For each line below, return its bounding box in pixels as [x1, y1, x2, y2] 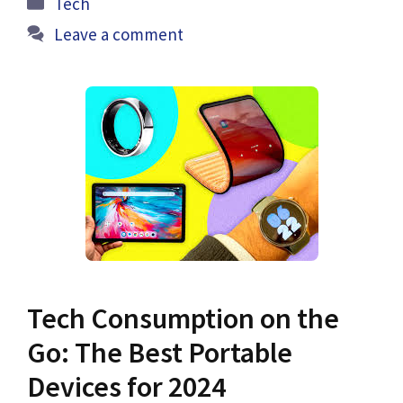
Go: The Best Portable [27, 334, 292, 371]
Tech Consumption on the [27, 300, 339, 336]
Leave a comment [54, 22, 184, 45]
